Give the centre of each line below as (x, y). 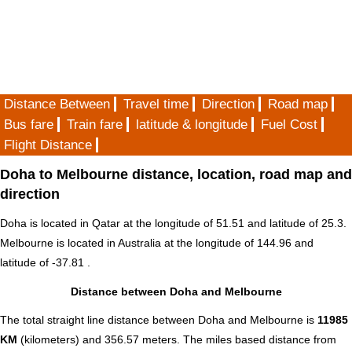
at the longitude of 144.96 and (237, 243)
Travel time (156, 104)
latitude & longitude (192, 125)
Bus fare (29, 125)
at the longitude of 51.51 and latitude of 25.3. (233, 224)
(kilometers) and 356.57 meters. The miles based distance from (177, 340)
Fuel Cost (289, 125)
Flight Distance (48, 145)
